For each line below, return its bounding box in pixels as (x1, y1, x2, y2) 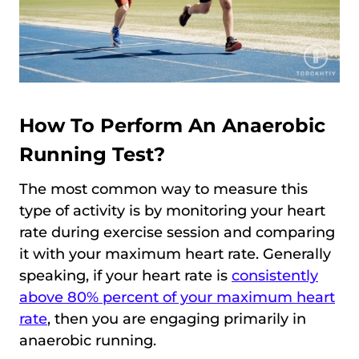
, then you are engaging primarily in (47, 310, 306, 329)
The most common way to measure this (19, 180, 308, 199)
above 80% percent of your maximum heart (19, 288, 335, 307)
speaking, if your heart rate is (19, 267, 232, 285)
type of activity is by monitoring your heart (19, 202, 325, 220)
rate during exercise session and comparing (19, 224, 335, 242)
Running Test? (19, 143, 165, 167)
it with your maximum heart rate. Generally (19, 245, 331, 264)
